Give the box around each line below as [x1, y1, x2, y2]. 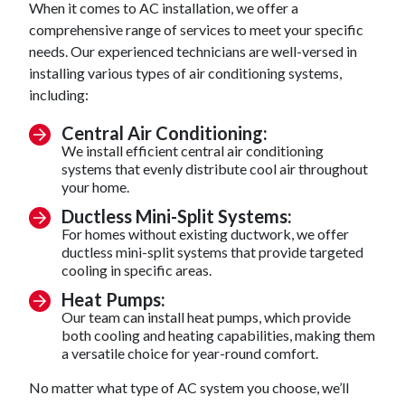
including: [29, 86, 89, 103]
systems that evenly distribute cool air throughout [61, 160, 368, 177]
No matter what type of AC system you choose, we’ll [29, 379, 349, 396]
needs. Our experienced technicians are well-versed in [29, 42, 357, 60]
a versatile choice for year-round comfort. [61, 344, 318, 362]
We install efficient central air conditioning [61, 142, 324, 159]
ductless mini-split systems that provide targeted [61, 243, 363, 260]
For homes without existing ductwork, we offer [61, 225, 349, 242]
